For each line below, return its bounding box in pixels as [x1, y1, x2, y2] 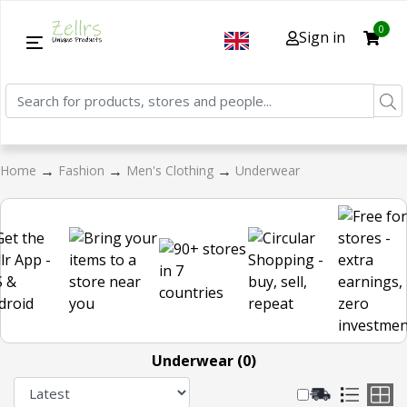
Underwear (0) [151, 351, 256, 371]
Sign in [299, 26, 345, 47]
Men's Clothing [126, 162, 217, 180]
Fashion [58, 162, 108, 180]
